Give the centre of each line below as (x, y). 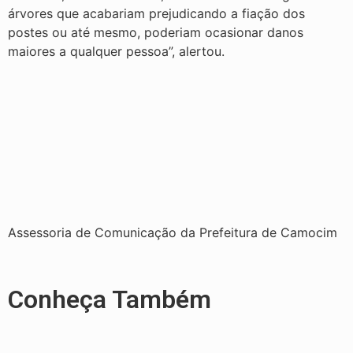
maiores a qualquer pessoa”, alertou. (116, 52)
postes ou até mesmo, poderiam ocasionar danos (156, 33)
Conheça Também (110, 299)
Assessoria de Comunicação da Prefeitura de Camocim (173, 233)
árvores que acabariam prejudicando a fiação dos (156, 14)
